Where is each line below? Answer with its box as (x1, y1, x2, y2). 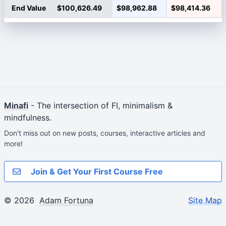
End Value (11, 4, 46, 12)
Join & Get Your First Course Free (29, 166, 163, 177)
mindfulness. (4, 112, 51, 123)
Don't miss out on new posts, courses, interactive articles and (4, 129, 205, 137)
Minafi (4, 100, 28, 110)
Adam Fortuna (39, 195, 93, 205)
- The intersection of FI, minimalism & (28, 100, 173, 110)
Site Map (188, 195, 222, 205)
